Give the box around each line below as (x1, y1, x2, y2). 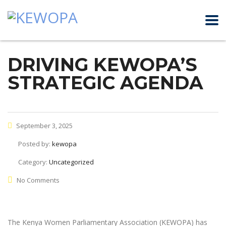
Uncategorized (49, 157, 94, 166)
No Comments (17, 176, 60, 185)
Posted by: (18, 139, 52, 148)
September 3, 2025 (15, 121, 73, 130)
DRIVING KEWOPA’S (8, 53, 197, 76)
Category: (18, 157, 49, 166)
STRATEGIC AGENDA (8, 72, 203, 94)
